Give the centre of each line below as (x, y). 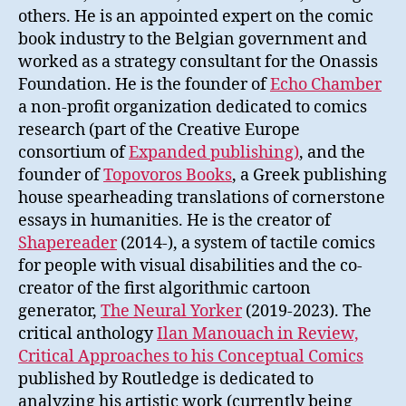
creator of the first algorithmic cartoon (164, 288)
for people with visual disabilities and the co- (190, 266)
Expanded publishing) (214, 152)
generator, (59, 311)
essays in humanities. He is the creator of (174, 220)
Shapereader (68, 243)
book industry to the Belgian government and (193, 39)
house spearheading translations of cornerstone (202, 198)
